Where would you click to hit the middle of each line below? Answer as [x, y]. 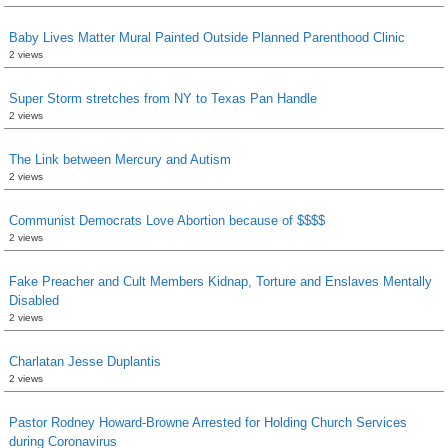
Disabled [34, 300]
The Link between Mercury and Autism [120, 159]
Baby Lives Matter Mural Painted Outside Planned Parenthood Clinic [207, 37]
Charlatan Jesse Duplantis [85, 361]
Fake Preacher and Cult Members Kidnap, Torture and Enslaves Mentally [220, 281]
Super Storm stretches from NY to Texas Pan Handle [163, 98]
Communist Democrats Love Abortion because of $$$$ [167, 220]
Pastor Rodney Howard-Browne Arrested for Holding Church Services [208, 422]
